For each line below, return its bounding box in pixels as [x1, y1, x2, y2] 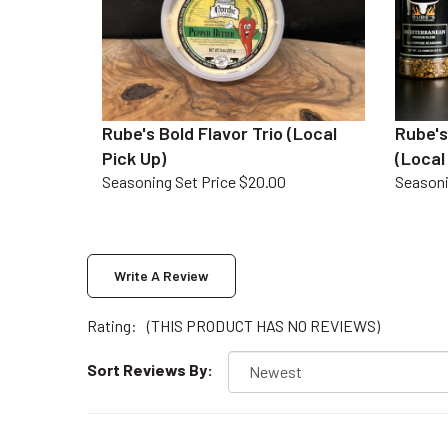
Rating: [87, 293, 137, 313]
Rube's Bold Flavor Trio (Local [102, 100, 337, 123]
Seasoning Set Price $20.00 [102, 150, 286, 170]
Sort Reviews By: [87, 338, 213, 357]
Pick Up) [102, 125, 166, 148]
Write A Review [114, 244, 209, 262]
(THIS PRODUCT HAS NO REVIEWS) [147, 293, 380, 313]
